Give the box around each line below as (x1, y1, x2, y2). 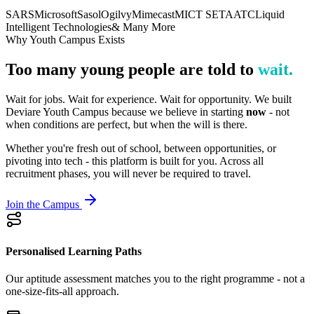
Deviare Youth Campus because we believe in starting (6, 105, 246, 118)
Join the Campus (6, 198, 82, 210)
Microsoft (34, 8, 77, 20)
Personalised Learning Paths (6, 245, 142, 258)
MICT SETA (175, 8, 233, 20)
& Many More (111, 20, 175, 33)
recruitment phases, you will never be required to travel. (6, 167, 251, 179)
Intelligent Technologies (6, 20, 111, 33)
